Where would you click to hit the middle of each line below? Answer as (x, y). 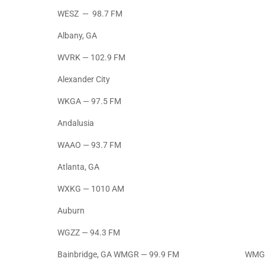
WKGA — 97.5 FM (89, 101)
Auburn (71, 211)
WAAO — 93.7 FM (89, 145)
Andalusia (76, 123)
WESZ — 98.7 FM (90, 14)
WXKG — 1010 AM (91, 189)
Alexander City (84, 80)
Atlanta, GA (78, 167)
